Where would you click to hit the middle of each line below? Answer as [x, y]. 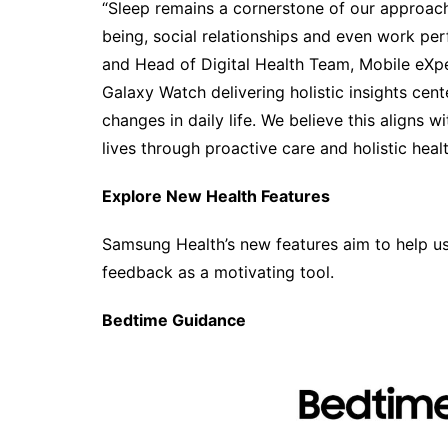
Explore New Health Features [216, 196]
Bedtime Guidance [176, 320]
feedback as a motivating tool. [218, 272]
